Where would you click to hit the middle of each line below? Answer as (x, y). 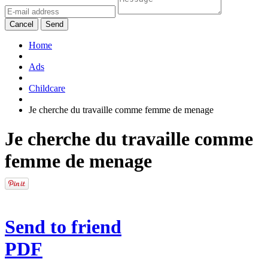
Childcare (47, 88)
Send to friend (63, 226)
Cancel (22, 24)
